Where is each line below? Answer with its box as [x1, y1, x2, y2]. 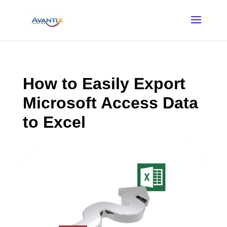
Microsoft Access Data [22, 93, 198, 112]
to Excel [22, 112, 86, 131]
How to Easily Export [22, 74, 185, 93]
